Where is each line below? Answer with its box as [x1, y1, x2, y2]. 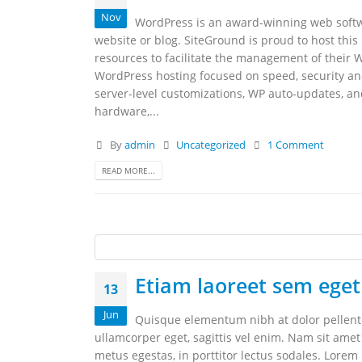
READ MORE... [102, 164, 155, 176]
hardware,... [95, 103, 159, 119]
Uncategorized [176, 137, 246, 152]
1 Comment [267, 137, 324, 152]
